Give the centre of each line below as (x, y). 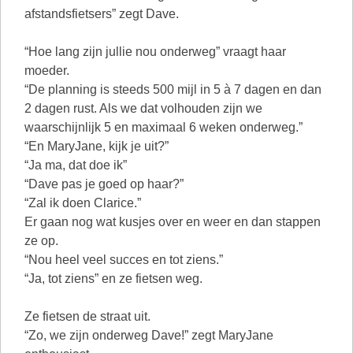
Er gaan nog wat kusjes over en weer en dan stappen (173, 222)
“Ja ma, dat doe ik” (76, 165)
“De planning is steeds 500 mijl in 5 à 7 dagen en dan (173, 89)
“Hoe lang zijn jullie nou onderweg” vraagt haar (155, 52)
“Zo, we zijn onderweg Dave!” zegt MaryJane (149, 335)
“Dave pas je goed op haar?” (104, 184)
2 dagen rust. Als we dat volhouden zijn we (143, 108)
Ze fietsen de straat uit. (87, 316)
